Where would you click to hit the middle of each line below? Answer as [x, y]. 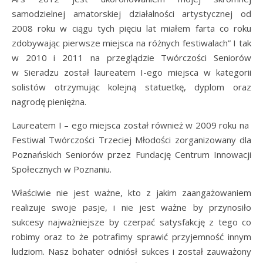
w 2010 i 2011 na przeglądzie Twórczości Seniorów [131, 57]
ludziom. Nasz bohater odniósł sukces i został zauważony [131, 251]
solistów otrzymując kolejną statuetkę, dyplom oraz [131, 87]
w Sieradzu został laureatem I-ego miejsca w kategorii [131, 72]
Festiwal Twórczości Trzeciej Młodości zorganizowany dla [131, 139]
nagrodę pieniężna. [49, 101]
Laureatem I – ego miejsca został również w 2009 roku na [131, 125]
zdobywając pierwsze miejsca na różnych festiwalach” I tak [131, 43]
